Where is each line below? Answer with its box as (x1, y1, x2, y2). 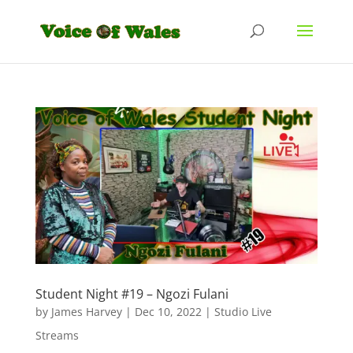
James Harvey (50, 304, 122, 320)
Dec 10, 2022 (134, 304, 202, 320)
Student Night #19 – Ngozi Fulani (35, 285, 229, 303)
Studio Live (214, 304, 272, 320)
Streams (35, 328, 79, 344)
